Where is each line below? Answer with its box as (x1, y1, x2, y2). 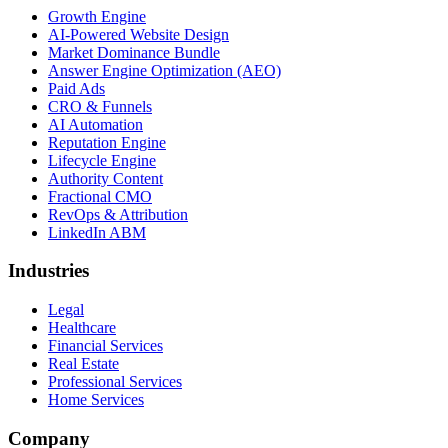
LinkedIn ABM (48, 223, 146, 241)
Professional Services (48, 373, 182, 391)
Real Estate (48, 355, 119, 373)
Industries (8, 260, 89, 282)
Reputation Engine (48, 133, 166, 151)
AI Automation (48, 115, 143, 133)
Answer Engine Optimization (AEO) (48, 61, 281, 79)
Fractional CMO (48, 187, 152, 205)
